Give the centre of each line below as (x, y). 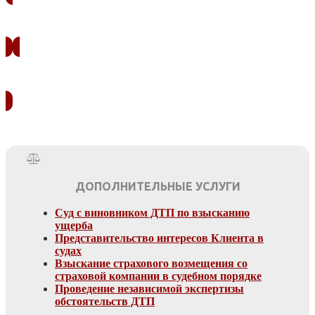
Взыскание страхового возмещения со (151, 264)
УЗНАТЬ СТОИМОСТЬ (157, 70)
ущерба (74, 226)
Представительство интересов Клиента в (159, 238)
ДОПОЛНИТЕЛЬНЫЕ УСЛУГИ (157, 187)
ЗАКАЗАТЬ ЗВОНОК (157, 15)
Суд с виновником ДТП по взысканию (152, 213)
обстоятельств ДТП (105, 302)
